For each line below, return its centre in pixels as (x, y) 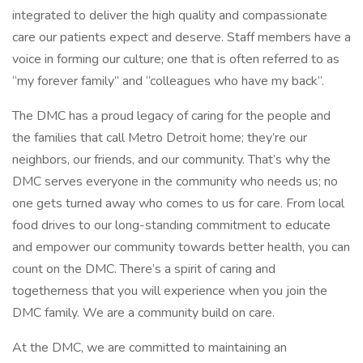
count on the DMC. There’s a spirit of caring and (144, 269)
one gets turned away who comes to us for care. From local (178, 203)
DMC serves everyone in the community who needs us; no (175, 181)
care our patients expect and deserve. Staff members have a (181, 37)
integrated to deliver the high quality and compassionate (170, 15)
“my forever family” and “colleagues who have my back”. (170, 81)
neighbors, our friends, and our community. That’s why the (171, 160)
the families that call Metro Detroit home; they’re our (160, 138)
